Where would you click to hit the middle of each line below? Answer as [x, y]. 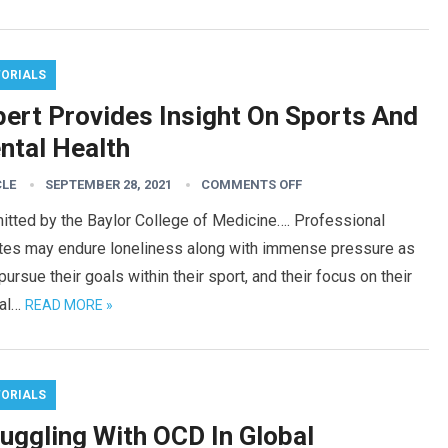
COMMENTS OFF [251, 184]
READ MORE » [69, 305]
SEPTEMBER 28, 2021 [108, 184]
